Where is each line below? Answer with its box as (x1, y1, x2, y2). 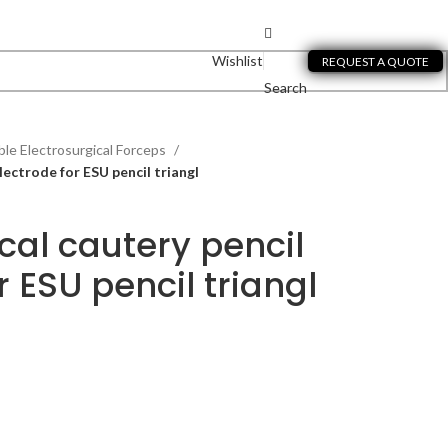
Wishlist (212, 51, 263, 69)
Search (264, 79, 307, 96)
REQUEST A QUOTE (322, 53, 429, 69)
